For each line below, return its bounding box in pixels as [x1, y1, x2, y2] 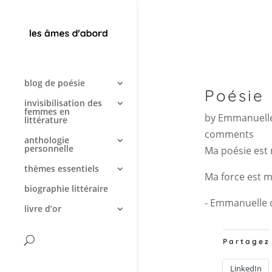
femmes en [24, 106, 70, 117]
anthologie [24, 134, 69, 146]
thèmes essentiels [24, 163, 99, 174]
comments [204, 127, 254, 141]
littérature [24, 114, 67, 126]
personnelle [24, 143, 73, 154]
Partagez [222, 236, 270, 246]
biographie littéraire [24, 183, 108, 194]
